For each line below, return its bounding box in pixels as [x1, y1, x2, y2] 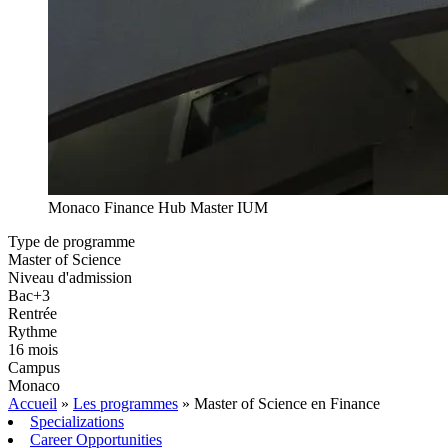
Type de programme [8, 233, 135, 251]
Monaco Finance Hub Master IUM [48, 199, 268, 217]
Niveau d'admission [8, 269, 132, 287]
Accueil [8, 395, 57, 413]
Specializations [30, 413, 124, 431]
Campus [8, 359, 60, 377]
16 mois [8, 341, 58, 359]
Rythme [8, 323, 57, 341]
